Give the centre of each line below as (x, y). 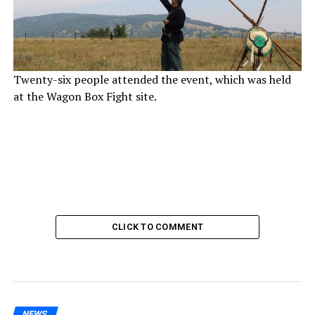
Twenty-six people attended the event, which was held (152, 80)
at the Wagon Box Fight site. (85, 97)
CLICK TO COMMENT (157, 227)
